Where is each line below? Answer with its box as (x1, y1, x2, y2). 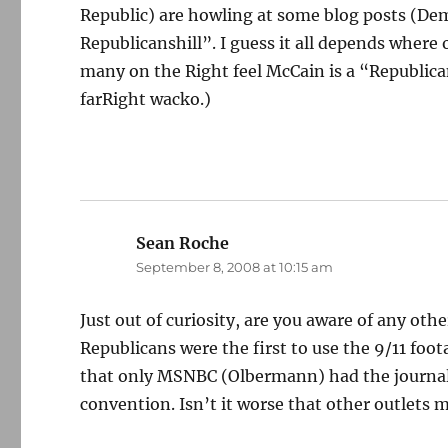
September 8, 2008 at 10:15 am (136, 259, 334, 275)
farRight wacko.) (80, 89, 212, 109)
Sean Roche (136, 233, 230, 253)
